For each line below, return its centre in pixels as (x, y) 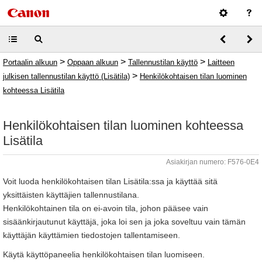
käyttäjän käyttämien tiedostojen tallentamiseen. (92, 235)
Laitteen (221, 62)
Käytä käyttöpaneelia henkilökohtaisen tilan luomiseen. (104, 254)
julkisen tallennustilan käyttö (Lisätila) (66, 76)
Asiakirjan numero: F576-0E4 (213, 162)
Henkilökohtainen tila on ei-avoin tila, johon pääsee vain (106, 208)
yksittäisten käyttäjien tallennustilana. (71, 195)
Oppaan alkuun (93, 62)
